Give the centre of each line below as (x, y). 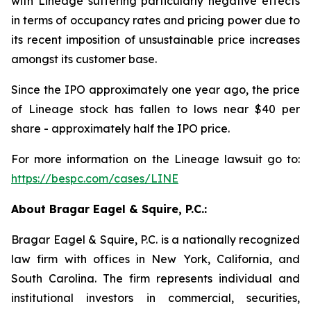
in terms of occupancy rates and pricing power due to (155, 20)
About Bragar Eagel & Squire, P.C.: (109, 209)
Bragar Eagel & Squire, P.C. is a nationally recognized (155, 239)
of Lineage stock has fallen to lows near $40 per (155, 109)
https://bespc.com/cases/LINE (95, 178)
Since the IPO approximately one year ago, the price (155, 90)
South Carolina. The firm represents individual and (155, 278)
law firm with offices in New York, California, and (155, 259)
